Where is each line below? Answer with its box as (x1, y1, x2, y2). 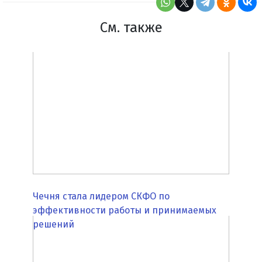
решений (33, 218, 74, 230)
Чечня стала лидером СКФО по (33, 190, 170, 202)
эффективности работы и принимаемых (33, 204, 216, 216)
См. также (99, 19, 163, 36)
